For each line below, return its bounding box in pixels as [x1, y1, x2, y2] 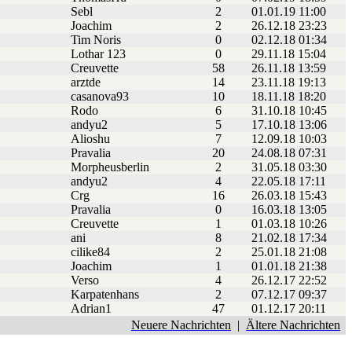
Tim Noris [71, 33, 124, 47]
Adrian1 [71, 302, 115, 316]
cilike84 [71, 245, 113, 259]
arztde [71, 75, 104, 90]
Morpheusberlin [71, 160, 152, 174]
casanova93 [71, 90, 132, 104]
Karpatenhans [71, 288, 142, 302]
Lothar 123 [71, 47, 129, 61]
